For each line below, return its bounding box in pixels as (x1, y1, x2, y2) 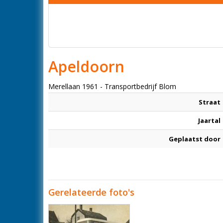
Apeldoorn (48, 56, 124, 77)
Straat (199, 98, 221, 107)
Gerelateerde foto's (48, 186, 134, 198)
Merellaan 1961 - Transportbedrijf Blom (48, 82, 176, 91)
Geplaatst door (169, 134, 221, 143)
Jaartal (198, 116, 221, 125)
